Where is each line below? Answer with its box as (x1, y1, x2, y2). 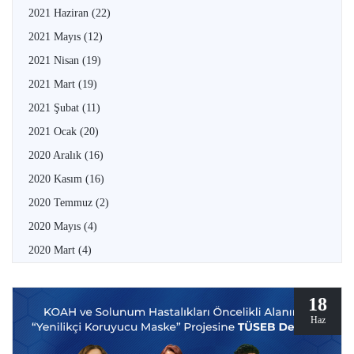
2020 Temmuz (28, 197, 96, 209)
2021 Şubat (28, 102, 82, 115)
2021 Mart (28, 78, 78, 91)
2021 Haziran (28, 7, 92, 20)
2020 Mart (28, 244, 78, 257)
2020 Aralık (28, 149, 85, 162)
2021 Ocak (28, 126, 80, 138)
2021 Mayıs (28, 31, 84, 43)
